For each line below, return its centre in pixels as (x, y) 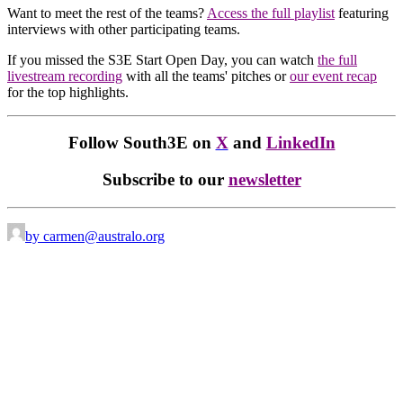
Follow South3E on (139, 143)
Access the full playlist (271, 13)
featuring (362, 13)
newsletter (264, 180)
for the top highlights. (68, 92)
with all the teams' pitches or (206, 76)
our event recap (333, 76)
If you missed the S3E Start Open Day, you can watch (162, 59)
